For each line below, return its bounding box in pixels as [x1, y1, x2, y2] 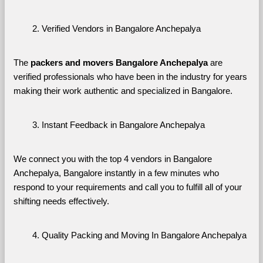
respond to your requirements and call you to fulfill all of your [13, 182, 242, 192]
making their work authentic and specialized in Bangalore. [13, 86, 232, 96]
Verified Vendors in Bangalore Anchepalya [41, 23, 201, 33]
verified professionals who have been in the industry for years [13, 72, 247, 82]
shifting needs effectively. [13, 196, 109, 206]
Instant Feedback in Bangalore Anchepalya [41, 120, 205, 130]
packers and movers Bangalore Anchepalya [30, 58, 208, 68]
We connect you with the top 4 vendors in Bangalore [13, 154, 212, 164]
